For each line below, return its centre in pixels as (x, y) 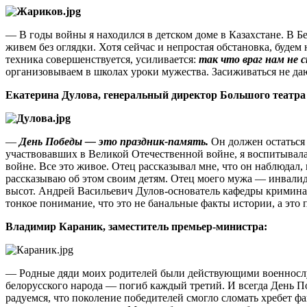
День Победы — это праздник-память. (114, 141)
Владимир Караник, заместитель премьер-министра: (136, 226)
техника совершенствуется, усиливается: (102, 59)
